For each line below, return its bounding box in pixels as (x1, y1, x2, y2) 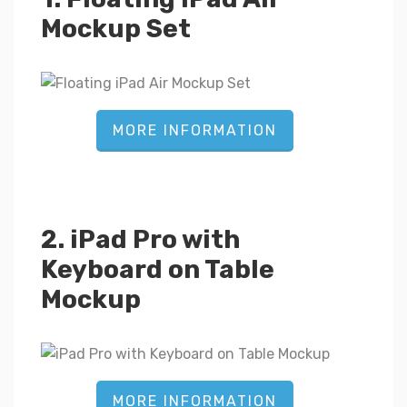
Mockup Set (41, 14, 191, 45)
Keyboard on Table (41, 254, 274, 285)
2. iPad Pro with (41, 224, 241, 255)
